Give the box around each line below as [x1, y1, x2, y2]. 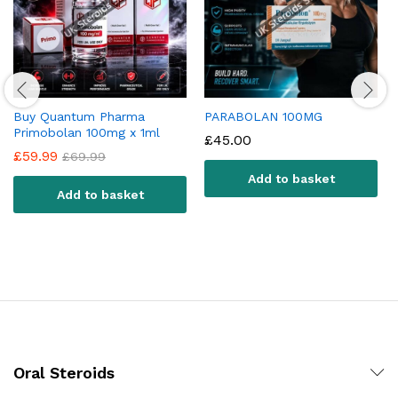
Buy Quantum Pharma [13, 108, 145, 123]
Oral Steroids [13, 362, 115, 382]
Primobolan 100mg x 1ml [13, 124, 160, 139]
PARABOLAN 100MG [204, 108, 322, 123]
